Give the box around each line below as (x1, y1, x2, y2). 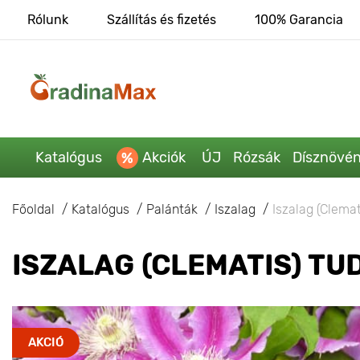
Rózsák (232, 148, 280, 166)
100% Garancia (254, 12, 343, 27)
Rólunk (27, 12, 68, 27)
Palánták (146, 201, 198, 217)
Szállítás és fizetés (106, 12, 216, 27)
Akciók (141, 148, 186, 166)
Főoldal (12, 201, 55, 217)
